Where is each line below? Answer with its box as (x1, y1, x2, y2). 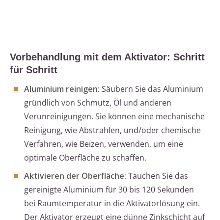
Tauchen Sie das (126, 170, 188, 182)
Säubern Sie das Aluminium (100, 83, 203, 95)
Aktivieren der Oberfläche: (24, 170, 126, 182)
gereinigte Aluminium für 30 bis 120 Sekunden (24, 184, 194, 195)
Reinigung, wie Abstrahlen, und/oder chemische (24, 125, 201, 136)
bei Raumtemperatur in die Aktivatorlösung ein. (24, 198, 200, 209)
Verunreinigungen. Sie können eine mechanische (24, 111, 205, 122)
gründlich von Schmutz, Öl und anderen (24, 97, 171, 109)
